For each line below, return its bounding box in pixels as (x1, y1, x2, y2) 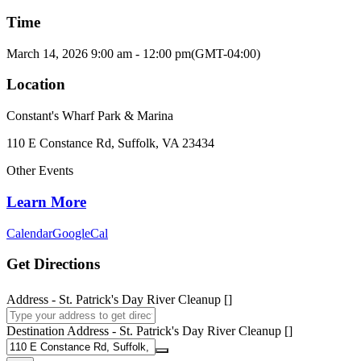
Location (6, 76, 65, 93)
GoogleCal (52, 226, 108, 240)
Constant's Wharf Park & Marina (6, 109, 173, 123)
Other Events (6, 164, 73, 178)
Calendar (6, 226, 52, 240)
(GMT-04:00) (191, 46, 260, 60)
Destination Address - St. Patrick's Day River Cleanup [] (6, 324, 293, 338)
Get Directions (6, 255, 100, 273)
